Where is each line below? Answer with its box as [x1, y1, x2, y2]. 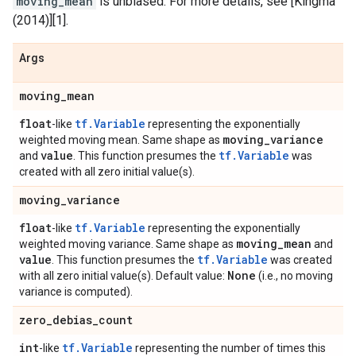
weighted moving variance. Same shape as [19, 238, 236, 250]
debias [52, 312, 92, 327]
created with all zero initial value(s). [19, 165, 195, 178]
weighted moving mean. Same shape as [19, 133, 222, 146]
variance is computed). [19, 285, 133, 298]
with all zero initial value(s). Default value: [19, 269, 227, 282]
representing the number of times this [133, 342, 326, 354]
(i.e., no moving [256, 269, 333, 282]
